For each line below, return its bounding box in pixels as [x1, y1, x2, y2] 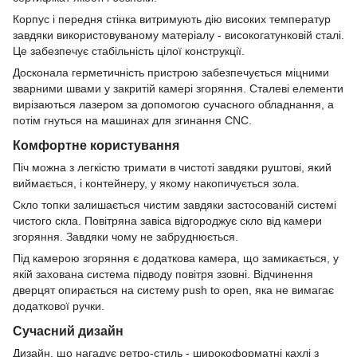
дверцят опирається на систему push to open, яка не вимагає [13, 283, 334, 296]
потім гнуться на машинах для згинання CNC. [13, 113, 252, 127]
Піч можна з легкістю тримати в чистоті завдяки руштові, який [13, 160, 331, 174]
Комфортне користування [13, 137, 179, 152]
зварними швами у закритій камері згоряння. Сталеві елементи [13, 81, 343, 95]
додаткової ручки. [13, 299, 104, 312]
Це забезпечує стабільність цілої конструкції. [13, 44, 245, 57]
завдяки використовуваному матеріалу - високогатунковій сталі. [13, 28, 344, 41]
